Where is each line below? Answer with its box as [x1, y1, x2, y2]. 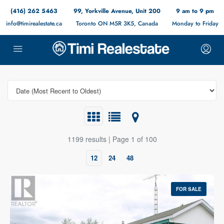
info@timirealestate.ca [5, 19, 62, 28]
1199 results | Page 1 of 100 [67, 134, 157, 144]
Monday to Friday [171, 19, 218, 28]
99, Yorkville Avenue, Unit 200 [73, 6, 160, 15]
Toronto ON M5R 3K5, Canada [75, 19, 158, 28]
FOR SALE [176, 185, 201, 192]
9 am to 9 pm [176, 6, 214, 15]
